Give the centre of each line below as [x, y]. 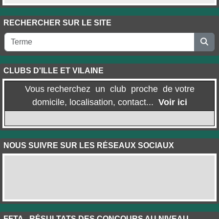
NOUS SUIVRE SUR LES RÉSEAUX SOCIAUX [89, 146]
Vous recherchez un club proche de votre [109, 89]
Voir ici [173, 102]
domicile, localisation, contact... [95, 102]
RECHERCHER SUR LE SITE [57, 23]
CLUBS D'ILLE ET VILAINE [54, 71]
